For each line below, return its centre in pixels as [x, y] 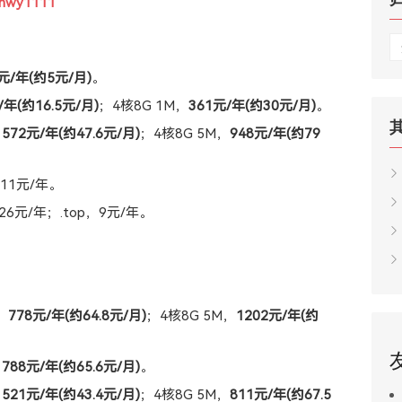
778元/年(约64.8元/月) [77, 316]
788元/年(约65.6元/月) [71, 367]
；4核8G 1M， [144, 106]
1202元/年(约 [277, 316]
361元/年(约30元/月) [252, 106]
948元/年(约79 [275, 134]
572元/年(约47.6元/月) [71, 134]
